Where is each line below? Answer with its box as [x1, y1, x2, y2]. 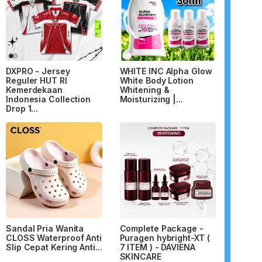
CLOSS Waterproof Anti [6, 233, 102, 243]
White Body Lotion [119, 75, 194, 85]
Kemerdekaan [6, 84, 63, 95]
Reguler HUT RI [6, 75, 67, 85]
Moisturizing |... [119, 94, 183, 104]
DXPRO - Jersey [6, 65, 70, 76]
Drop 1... [6, 103, 39, 113]
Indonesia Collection [6, 94, 91, 104]
